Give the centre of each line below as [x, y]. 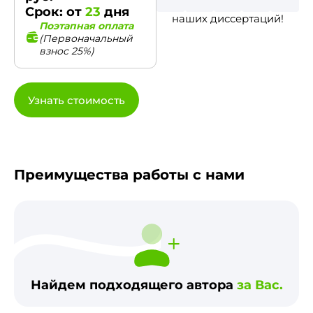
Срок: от [55, 12]
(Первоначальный [86, 38]
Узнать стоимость [77, 100]
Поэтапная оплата [86, 26]
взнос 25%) [67, 51]
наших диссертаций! [228, 19]
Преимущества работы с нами [129, 175]
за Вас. [260, 285]
